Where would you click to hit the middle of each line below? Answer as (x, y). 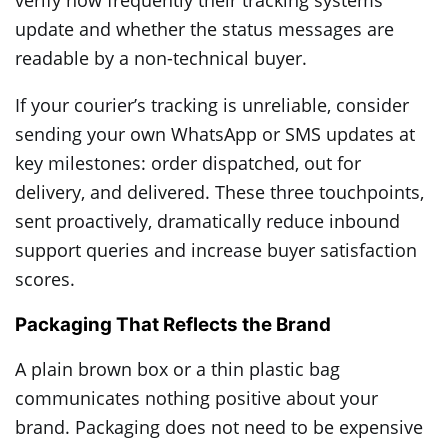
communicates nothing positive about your (196, 397)
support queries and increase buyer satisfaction (216, 250)
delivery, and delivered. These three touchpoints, (219, 192)
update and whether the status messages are (204, 29)
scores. (45, 279)
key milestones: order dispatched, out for (188, 163)
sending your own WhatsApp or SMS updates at (215, 134)
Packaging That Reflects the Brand (173, 324)
